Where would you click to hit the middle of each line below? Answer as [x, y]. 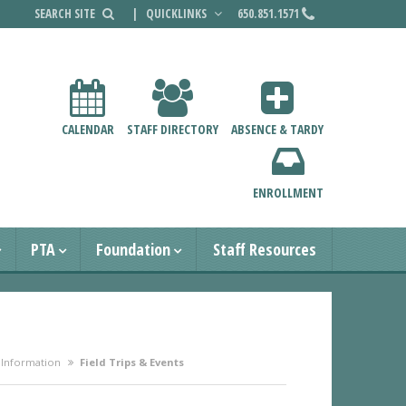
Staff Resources [264, 250]
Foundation [133, 250]
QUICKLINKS [178, 14]
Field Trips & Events [131, 362]
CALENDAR [87, 130]
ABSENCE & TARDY [277, 130]
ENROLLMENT [288, 193]
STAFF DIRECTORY [172, 130]
